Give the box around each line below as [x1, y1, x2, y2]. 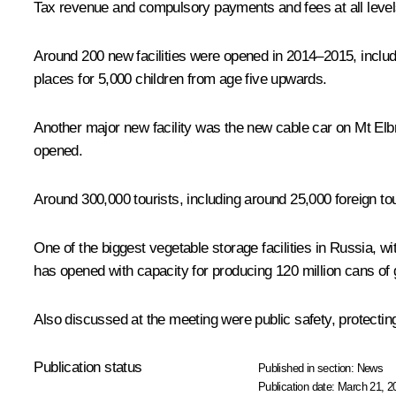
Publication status [34, 358, 142, 376]
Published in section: [257, 361, 357, 375]
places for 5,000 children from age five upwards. [34, 70, 327, 88]
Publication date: [257, 379, 339, 393]
